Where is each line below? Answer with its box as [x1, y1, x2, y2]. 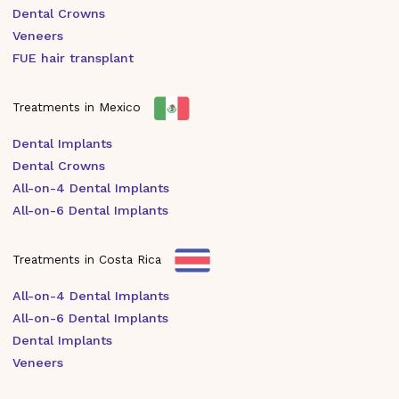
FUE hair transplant [12, 50, 134, 65]
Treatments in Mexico [12, 99, 145, 114]
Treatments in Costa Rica [12, 251, 166, 266]
